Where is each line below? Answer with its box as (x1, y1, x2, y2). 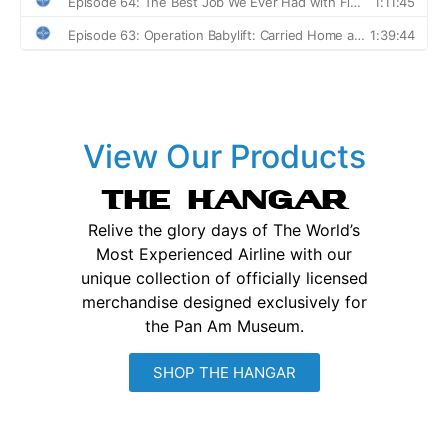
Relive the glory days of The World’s (88, 226, 360, 247)
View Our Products (82, 143, 366, 183)
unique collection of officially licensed (80, 274, 368, 295)
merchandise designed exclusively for (81, 298, 367, 319)
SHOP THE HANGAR (152, 368, 296, 388)
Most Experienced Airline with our (96, 250, 352, 271)
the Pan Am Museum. (144, 322, 304, 343)
